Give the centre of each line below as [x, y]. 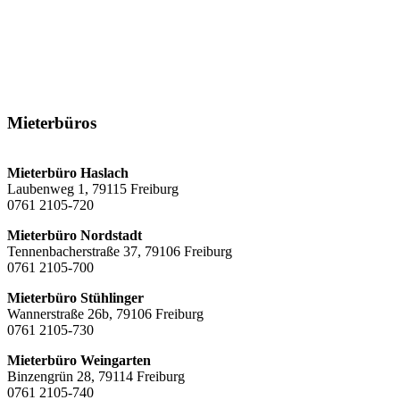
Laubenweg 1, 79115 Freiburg [93, 189]
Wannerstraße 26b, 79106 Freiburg [105, 314]
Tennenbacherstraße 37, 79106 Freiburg [120, 252]
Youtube [197, 87]
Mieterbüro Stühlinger [75, 298]
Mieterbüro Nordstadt [75, 236]
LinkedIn [90, 87]
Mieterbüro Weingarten [79, 361]
